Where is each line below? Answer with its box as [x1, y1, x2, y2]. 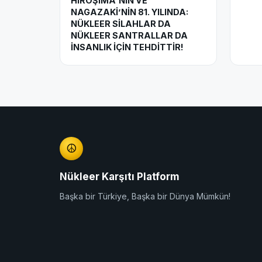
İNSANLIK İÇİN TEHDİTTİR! [71, 42, 184, 53]
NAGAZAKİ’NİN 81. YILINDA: [71, 7, 188, 18]
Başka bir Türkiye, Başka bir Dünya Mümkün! [60, 191, 230, 202]
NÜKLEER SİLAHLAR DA [71, 19, 171, 29]
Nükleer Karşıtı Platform [60, 171, 180, 183]
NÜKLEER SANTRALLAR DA [71, 30, 188, 41]
